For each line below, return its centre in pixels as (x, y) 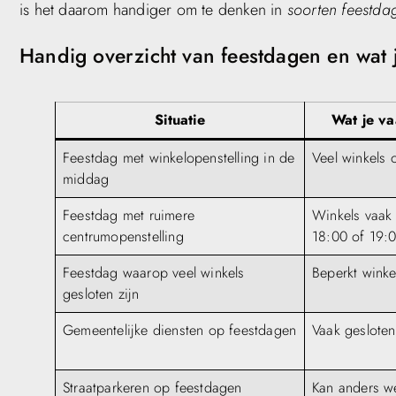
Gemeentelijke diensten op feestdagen (180, 330)
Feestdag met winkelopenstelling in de (179, 157)
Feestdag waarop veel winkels (154, 272)
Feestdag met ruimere (129, 215)
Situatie (180, 119)
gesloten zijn (101, 293)
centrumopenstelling (123, 236)
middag (86, 179)
